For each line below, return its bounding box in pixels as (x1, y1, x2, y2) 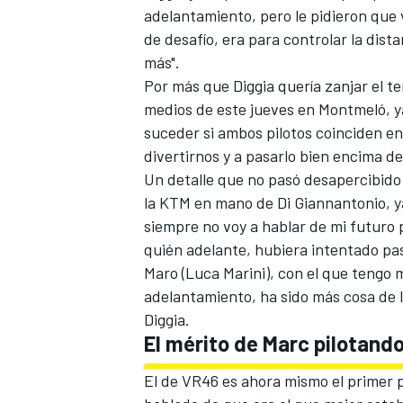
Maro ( (144, 263, 185, 283)
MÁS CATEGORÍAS (140, 228, 243, 246)
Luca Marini (185, 263, 265, 283)
